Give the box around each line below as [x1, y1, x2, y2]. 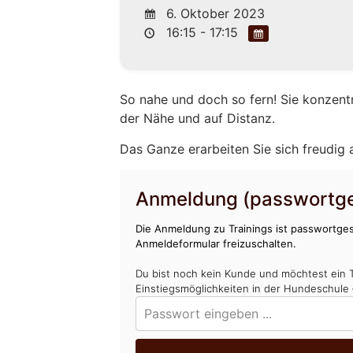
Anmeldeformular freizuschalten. [136, 236, 297, 250]
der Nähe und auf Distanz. [120, 110, 276, 127]
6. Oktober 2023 [162, 5, 266, 21]
